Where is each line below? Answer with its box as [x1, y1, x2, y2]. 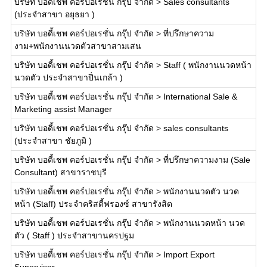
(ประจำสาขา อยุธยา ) [14, 10, 95, 19]
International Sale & [163, 92, 237, 101]
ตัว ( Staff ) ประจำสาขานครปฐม [14, 231, 134, 240]
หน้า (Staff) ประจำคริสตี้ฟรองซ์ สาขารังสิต [14, 199, 172, 209]
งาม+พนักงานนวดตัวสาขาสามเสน [14, 41, 141, 51]
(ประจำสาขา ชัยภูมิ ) [14, 136, 92, 145]
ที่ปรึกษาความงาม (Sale [163, 155, 250, 164]
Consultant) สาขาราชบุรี [14, 167, 107, 177]
